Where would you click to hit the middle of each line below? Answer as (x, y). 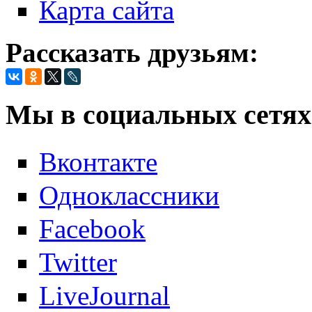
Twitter (78, 263)
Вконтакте (98, 162)
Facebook (92, 229)
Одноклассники (129, 195)
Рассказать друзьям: (132, 53)
